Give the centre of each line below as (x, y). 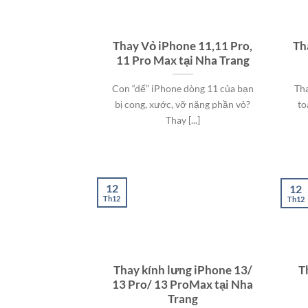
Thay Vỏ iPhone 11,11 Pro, (183, 46)
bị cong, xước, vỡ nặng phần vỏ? (183, 104)
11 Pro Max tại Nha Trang (183, 60)
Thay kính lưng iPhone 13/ (183, 271)
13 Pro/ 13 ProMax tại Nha (183, 285)
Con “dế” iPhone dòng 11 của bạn (183, 88)
